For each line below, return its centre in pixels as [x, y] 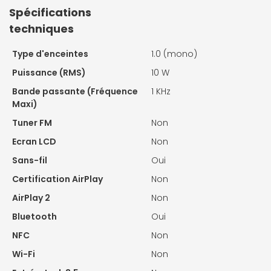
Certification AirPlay [57, 179]
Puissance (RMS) [49, 72]
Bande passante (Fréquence [75, 91]
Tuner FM [32, 122]
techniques [41, 28]
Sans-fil [30, 160]
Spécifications [50, 12]
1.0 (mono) [174, 54]
